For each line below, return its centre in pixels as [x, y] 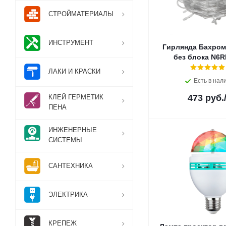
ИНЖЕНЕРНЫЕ [73, 130]
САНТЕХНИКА [71, 166]
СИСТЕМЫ [65, 140]
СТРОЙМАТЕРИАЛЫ [81, 14]
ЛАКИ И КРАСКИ [74, 71]
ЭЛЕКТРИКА [68, 194]
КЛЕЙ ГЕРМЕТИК [76, 97]
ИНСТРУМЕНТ [71, 43]
